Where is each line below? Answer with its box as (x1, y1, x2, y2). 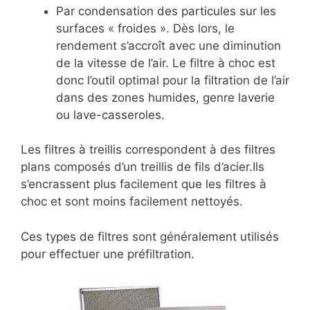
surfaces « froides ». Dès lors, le (56, 21, 235, 35)
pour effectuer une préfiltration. (21, 246, 194, 261)
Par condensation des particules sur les (56, 3, 276, 18)
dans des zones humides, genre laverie (56, 90, 275, 104)
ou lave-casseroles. (56, 107, 165, 122)
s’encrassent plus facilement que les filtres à (21, 177, 266, 192)
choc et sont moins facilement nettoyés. (21, 194, 243, 209)
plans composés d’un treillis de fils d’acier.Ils (21, 160, 264, 174)
